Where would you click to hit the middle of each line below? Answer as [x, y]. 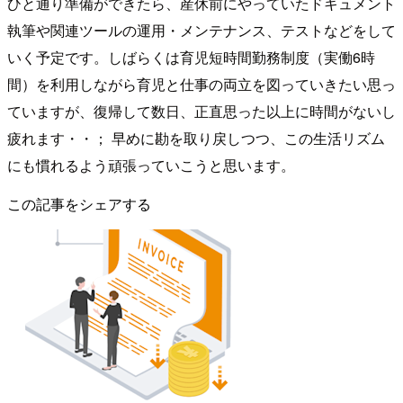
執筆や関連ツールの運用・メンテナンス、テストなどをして [201, 30]
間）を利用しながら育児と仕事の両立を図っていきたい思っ [201, 84]
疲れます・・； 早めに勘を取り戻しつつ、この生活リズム [196, 138]
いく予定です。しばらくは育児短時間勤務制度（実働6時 [191, 57]
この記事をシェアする [79, 203]
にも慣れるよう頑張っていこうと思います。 [151, 165]
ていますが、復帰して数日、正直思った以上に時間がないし [201, 111]
